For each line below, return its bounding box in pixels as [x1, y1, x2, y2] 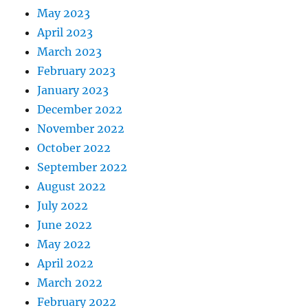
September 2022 [37, 160, 128, 175]
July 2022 [37, 199, 89, 213]
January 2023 [37, 83, 109, 98]
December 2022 [37, 102, 123, 117]
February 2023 [37, 64, 116, 78]
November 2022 [37, 122, 125, 136]
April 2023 [37, 25, 93, 40]
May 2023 [37, 6, 91, 21]
